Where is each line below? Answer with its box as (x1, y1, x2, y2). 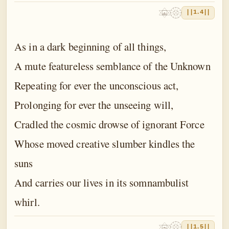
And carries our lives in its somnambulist (14, 175, 189, 190)
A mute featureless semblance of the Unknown (14, 58, 211, 73)
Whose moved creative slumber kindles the (14, 136, 195, 151)
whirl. (14, 194, 40, 209)
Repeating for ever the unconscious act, (14, 78, 179, 93)
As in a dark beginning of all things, (14, 39, 167, 54)
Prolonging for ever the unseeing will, (14, 97, 174, 112)
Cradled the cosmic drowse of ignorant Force (14, 117, 204, 131)
